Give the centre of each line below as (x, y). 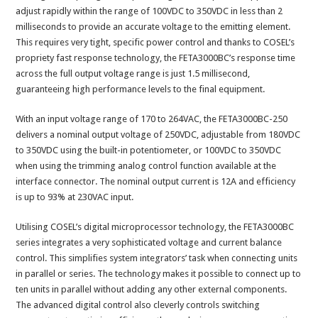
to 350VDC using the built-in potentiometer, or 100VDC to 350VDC (149, 150)
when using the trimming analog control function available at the (146, 166)
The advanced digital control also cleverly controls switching (138, 305)
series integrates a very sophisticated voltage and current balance (149, 243)
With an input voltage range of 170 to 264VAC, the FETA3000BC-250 (152, 119)
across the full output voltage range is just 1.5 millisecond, (133, 74)
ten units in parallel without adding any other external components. (152, 290)
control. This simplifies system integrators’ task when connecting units (157, 258)
